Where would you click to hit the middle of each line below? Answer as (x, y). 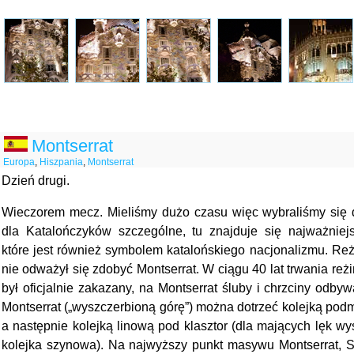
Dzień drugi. (36, 181)
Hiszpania (61, 162)
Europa (19, 162)
